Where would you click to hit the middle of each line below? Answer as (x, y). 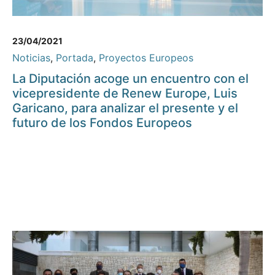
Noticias (31, 58)
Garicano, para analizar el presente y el (125, 108)
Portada (75, 58)
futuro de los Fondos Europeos (102, 123)
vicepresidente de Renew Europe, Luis (125, 94)
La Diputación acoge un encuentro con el (130, 79)
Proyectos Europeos (146, 58)
